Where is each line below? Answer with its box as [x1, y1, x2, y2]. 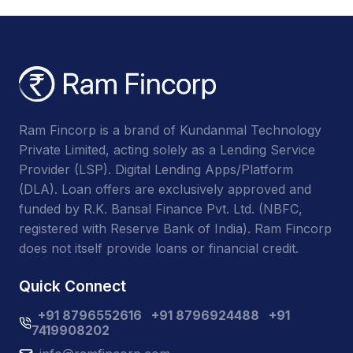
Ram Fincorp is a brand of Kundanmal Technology [19, 122, 321, 139]
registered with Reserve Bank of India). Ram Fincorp [19, 221, 332, 237]
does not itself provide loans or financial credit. [19, 240, 299, 257]
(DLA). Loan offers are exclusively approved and [19, 181, 311, 198]
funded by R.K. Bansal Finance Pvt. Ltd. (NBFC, [19, 201, 303, 217]
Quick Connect [19, 277, 126, 296]
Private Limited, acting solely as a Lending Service [19, 142, 315, 158]
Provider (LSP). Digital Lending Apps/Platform [19, 162, 293, 178]
